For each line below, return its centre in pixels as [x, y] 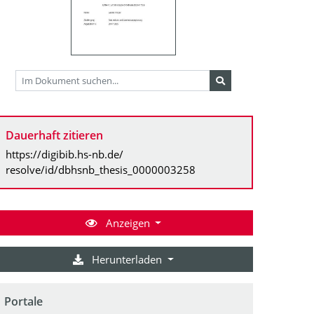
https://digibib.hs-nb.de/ [64, 154]
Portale [23, 301]
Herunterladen [127, 259]
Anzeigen [128, 223]
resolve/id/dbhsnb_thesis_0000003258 [101, 169]
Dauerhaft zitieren [54, 135]
